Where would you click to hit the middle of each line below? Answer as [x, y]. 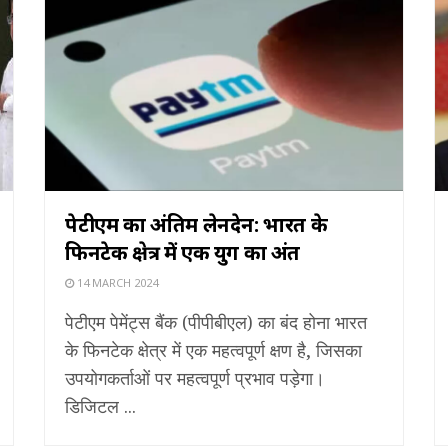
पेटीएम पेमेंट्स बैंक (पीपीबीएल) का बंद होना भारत [216, 321]
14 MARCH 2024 [116, 282]
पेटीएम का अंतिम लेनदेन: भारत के [196, 224]
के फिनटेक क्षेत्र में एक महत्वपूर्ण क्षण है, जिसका [213, 349]
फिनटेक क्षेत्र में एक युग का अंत [183, 252]
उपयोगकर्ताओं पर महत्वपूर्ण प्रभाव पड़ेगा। [195, 377]
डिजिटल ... [100, 405]
